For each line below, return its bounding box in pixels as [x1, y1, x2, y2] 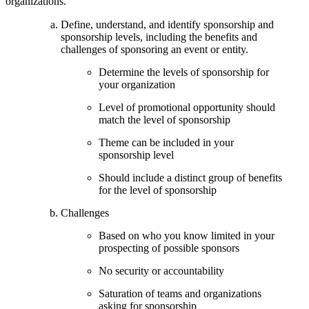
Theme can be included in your [99, 136, 234, 148]
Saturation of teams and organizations [99, 287, 261, 299]
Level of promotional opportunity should [99, 101, 275, 113]
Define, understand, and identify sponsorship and [61, 18, 274, 30]
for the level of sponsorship [99, 183, 217, 196]
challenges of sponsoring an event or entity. [61, 43, 248, 55]
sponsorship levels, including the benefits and [61, 30, 257, 43]
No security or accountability [99, 264, 224, 277]
